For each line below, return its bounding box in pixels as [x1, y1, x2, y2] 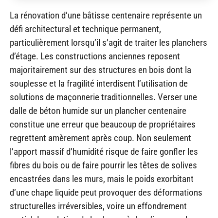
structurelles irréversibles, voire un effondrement [10, 200, 187, 212]
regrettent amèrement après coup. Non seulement [10, 132, 191, 144]
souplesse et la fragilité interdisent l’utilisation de [10, 78, 188, 90]
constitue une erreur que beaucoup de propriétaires [10, 119, 196, 130]
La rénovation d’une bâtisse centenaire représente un [10, 10, 202, 21]
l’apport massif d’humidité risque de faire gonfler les [10, 146, 198, 158]
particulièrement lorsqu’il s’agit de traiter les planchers [10, 37, 207, 49]
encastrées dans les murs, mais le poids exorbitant [10, 173, 194, 185]
